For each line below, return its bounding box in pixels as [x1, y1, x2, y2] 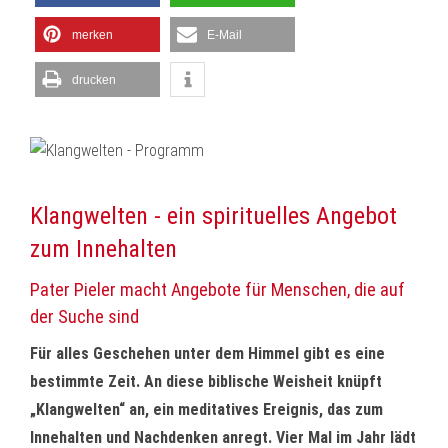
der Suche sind [30, 306, 139, 327]
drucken [72, 73, 116, 87]
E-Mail [207, 28, 242, 42]
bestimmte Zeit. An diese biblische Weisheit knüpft [30, 372, 382, 391]
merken [72, 28, 113, 42]
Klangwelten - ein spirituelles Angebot [30, 202, 397, 230]
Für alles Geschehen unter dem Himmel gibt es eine [30, 344, 385, 363]
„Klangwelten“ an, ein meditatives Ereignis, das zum [30, 400, 383, 419]
